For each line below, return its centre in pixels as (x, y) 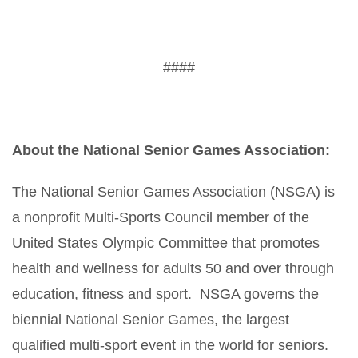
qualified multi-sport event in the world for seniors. (170, 345)
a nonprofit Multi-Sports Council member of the (161, 217)
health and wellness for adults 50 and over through (173, 268)
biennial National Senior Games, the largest (151, 320)
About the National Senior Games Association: (171, 150)
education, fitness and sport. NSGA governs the (165, 294)
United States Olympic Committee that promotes (166, 243)
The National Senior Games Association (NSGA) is (173, 192)
